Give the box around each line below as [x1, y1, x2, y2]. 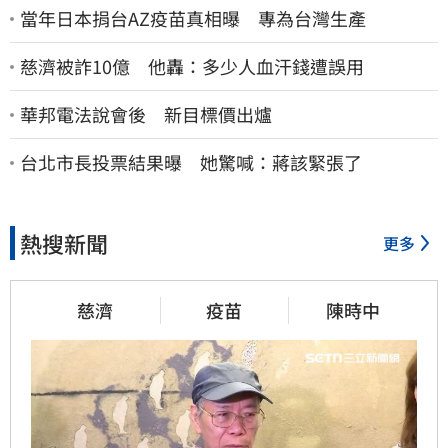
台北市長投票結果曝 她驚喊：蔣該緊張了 [20, 149, 362, 176]
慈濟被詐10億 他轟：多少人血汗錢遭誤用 [20, 53, 364, 80]
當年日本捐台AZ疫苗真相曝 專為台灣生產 [20, 5, 366, 32]
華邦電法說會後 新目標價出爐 [20, 101, 272, 128]
